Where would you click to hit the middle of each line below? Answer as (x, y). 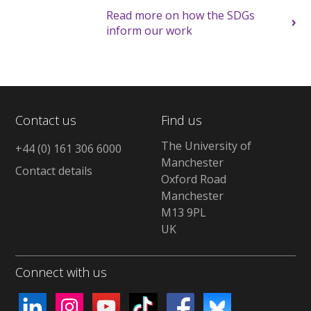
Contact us (46, 120)
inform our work (150, 30)
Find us (181, 120)
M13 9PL (183, 213)
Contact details (54, 171)
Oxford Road (193, 179)
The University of (206, 146)
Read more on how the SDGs (181, 15)
